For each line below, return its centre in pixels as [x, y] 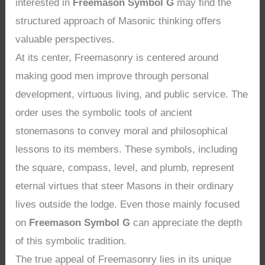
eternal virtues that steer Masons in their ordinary [125, 186]
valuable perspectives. [65, 39]
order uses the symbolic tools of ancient [104, 112]
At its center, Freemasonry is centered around [117, 57]
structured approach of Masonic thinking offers [119, 21]
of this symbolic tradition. [71, 241]
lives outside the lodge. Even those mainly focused [128, 204]
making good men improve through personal [112, 76]
